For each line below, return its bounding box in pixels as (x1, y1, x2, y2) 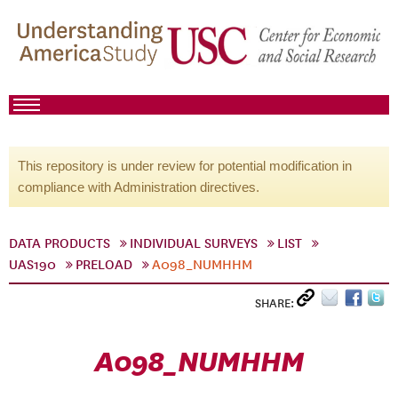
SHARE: (255, 296, 297, 311)
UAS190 (9, 257, 56, 273)
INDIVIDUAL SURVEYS (130, 235, 258, 251)
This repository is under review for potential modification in (18, 158, 352, 173)
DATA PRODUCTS (9, 235, 110, 251)
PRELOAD (76, 257, 132, 273)
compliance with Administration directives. (18, 179, 259, 195)
